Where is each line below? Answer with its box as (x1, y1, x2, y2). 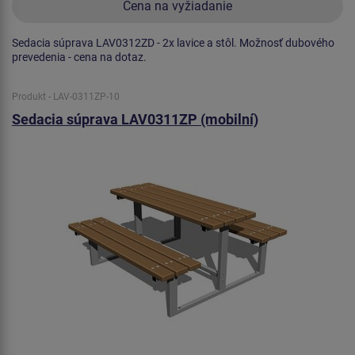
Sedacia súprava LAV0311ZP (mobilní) (12, 110, 258, 128)
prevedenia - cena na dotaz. (12, 50, 147, 63)
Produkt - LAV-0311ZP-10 (12, 90, 120, 102)
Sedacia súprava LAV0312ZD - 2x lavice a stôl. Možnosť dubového (12, 36, 334, 49)
